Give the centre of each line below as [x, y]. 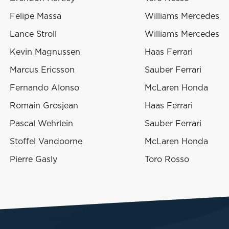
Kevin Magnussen [45, 52]
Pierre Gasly [33, 160]
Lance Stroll [33, 35]
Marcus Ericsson [42, 70]
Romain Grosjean [44, 106]
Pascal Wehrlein [41, 124]
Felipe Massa [36, 17]
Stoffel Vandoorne [46, 142]
